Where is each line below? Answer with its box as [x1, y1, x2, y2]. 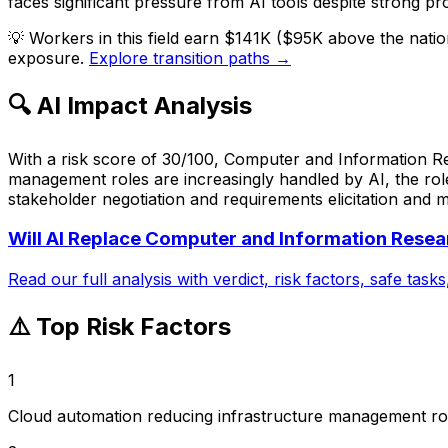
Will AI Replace [8, 227, 145, 251]
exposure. [8, 47, 84, 68]
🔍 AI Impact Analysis [8, 90, 252, 120]
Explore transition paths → [89, 47, 291, 68]
